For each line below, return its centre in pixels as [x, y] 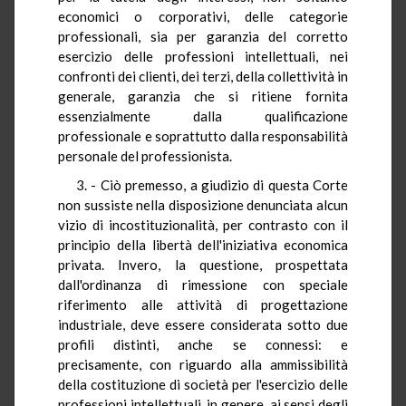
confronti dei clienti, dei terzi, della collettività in [203, 76]
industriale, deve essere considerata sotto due [203, 324]
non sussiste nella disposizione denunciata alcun [203, 204]
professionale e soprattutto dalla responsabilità [203, 135]
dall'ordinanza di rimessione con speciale [203, 284]
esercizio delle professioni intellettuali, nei [203, 56]
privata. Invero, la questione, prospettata [203, 264]
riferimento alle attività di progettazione [203, 304]
